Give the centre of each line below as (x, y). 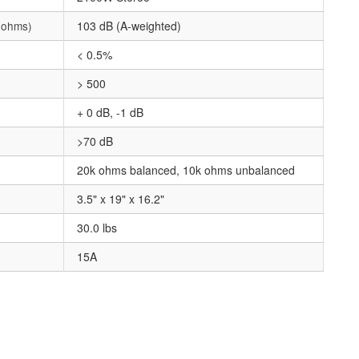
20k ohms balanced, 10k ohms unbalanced (186, 170)
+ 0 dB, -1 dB (110, 113)
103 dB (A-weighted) (129, 26)
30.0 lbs (97, 228)
